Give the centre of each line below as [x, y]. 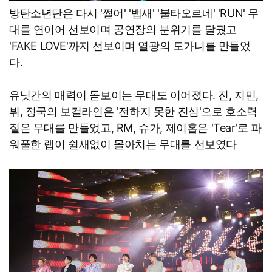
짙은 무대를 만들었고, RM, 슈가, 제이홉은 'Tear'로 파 [136, 127]
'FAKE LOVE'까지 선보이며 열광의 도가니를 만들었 [130, 46]
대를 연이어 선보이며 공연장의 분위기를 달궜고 [123, 29]
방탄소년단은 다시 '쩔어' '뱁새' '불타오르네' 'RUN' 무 [134, 13]
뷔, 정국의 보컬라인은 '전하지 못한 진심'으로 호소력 [134, 111]
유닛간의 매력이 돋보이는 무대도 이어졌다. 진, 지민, [134, 95]
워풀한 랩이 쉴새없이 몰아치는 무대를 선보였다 [123, 144]
